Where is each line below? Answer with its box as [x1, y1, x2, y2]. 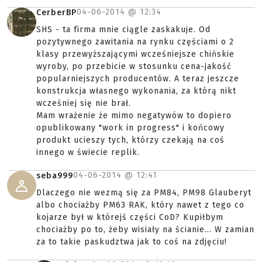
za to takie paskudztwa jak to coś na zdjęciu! [36, 237, 227, 247]
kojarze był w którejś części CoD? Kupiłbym [36, 212, 223, 222]
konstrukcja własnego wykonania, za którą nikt [36, 86, 236, 96]
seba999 [36, 171, 73, 181]
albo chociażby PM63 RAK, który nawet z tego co [36, 200, 244, 210]
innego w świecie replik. [36, 147, 140, 157]
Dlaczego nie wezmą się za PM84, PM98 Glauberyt [36, 188, 251, 198]
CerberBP [36, 8, 77, 18]
